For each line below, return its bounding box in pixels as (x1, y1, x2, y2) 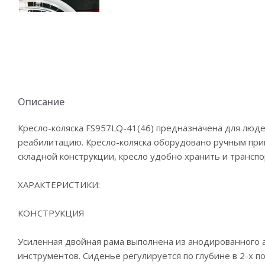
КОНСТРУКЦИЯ (18, 207, 85, 219)
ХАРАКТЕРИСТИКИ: (18, 179, 100, 190)
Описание (18, 95, 64, 108)
